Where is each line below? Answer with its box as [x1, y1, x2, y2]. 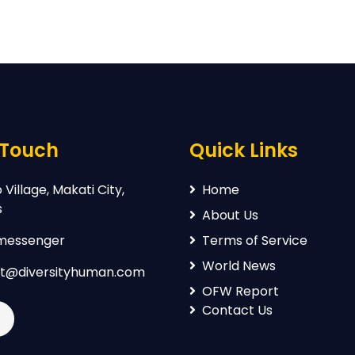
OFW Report [202, 282, 279, 300]
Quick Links [189, 137, 298, 163]
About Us [202, 206, 258, 224]
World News [202, 257, 276, 275]
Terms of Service [202, 231, 307, 250]
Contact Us [202, 301, 273, 319]
